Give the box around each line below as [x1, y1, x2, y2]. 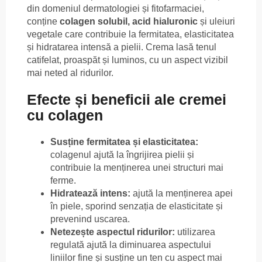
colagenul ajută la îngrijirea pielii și [50, 149, 194, 160]
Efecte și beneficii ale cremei [27, 91, 226, 108]
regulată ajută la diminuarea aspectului [50, 239, 211, 250]
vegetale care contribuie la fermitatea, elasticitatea [27, 29, 234, 40]
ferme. [50, 175, 76, 185]
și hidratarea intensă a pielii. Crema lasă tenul [27, 42, 216, 53]
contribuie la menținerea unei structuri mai [50, 162, 223, 173]
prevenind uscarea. [50, 213, 130, 224]
